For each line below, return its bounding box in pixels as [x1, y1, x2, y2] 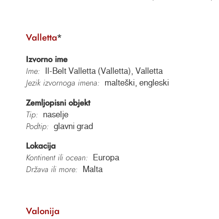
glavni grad [53, 121, 93, 131]
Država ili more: [25, 163, 78, 175]
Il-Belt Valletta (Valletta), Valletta [44, 66, 163, 75]
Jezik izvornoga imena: [25, 76, 100, 88]
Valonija [25, 204, 60, 218]
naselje [43, 109, 68, 119]
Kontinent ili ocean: [25, 152, 88, 164]
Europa [92, 153, 119, 162]
